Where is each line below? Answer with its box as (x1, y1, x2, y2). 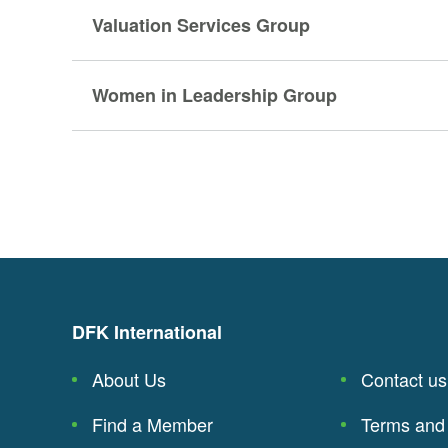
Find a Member (92, 411, 213, 437)
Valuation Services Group (92, 12, 310, 38)
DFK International (72, 319, 222, 345)
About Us (92, 366, 166, 392)
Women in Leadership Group (92, 82, 337, 108)
